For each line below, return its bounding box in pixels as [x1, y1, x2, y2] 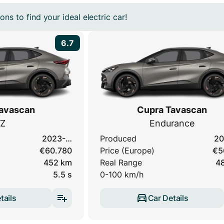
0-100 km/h [100, 169, 143, 180]
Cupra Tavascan [137, 104, 207, 115]
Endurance [149, 118, 195, 129]
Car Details [147, 192, 188, 203]
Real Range [100, 157, 142, 168]
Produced [100, 133, 136, 144]
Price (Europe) [100, 145, 154, 156]
